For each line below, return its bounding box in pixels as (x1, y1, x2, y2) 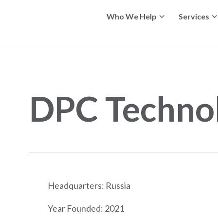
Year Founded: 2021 (45, 202, 124, 214)
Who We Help (107, 12, 157, 21)
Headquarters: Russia (45, 180, 130, 191)
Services (179, 12, 209, 21)
